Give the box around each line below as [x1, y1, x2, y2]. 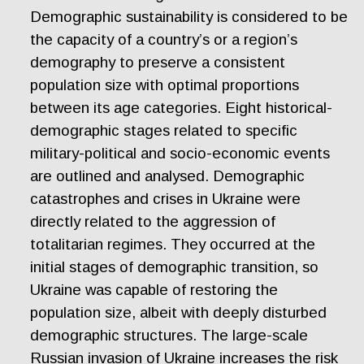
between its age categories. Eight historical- [30, 98, 333, 116]
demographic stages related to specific [30, 121, 298, 139]
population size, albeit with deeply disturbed [30, 303, 327, 321]
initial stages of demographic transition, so [30, 258, 319, 275]
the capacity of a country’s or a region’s [30, 30, 298, 48]
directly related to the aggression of [30, 212, 276, 230]
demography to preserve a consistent [30, 53, 286, 71]
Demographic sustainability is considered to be [30, 7, 349, 25]
